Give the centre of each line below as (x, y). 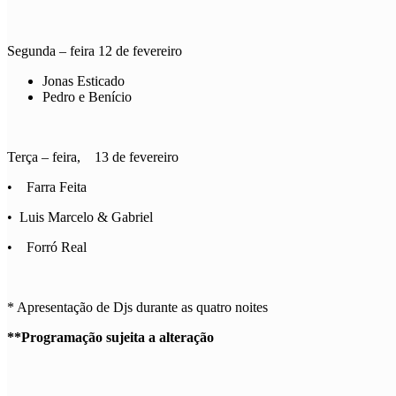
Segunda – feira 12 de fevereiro (95, 50)
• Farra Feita (47, 187)
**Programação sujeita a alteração (110, 337)
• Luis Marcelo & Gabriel (80, 217)
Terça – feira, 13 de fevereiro (93, 156)
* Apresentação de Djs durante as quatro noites (137, 307)
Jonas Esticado (84, 80)
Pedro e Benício (87, 96)
